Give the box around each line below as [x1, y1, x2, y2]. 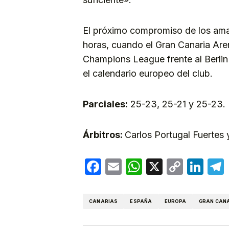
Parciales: [83, 98, 128, 109]
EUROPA [164, 198, 187, 204]
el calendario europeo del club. [83, 67, 213, 79]
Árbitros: [83, 129, 125, 140]
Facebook [101, 156, 177, 176]
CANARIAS [89, 198, 118, 204]
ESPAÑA [130, 198, 152, 204]
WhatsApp [142, 156, 221, 176]
